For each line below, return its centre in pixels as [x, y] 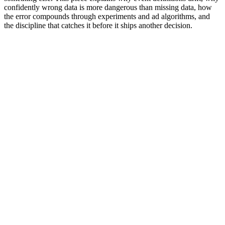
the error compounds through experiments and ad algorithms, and [107, 16]
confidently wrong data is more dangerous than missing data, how [108, 7]
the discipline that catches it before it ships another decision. [98, 25]
